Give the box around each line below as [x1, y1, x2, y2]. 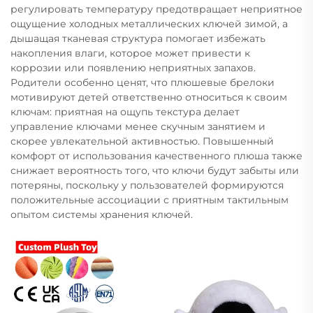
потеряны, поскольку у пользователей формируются [10, 178, 284, 191]
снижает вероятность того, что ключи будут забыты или [10, 163, 299, 177]
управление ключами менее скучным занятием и [10, 119, 265, 133]
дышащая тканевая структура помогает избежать [10, 31, 265, 45]
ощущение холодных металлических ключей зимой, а [10, 17, 288, 30]
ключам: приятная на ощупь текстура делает [10, 105, 240, 118]
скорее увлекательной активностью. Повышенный [10, 134, 274, 147]
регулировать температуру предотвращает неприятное [10, 2, 303, 15]
